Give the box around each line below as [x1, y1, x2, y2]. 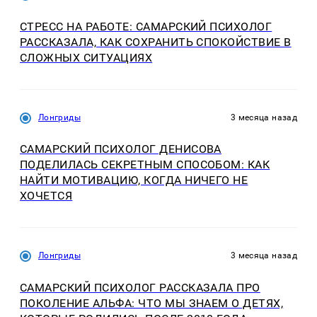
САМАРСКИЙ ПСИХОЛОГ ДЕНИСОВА [20, 142, 221, 156]
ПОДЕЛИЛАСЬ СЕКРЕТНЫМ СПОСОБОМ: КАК [20, 158, 270, 172]
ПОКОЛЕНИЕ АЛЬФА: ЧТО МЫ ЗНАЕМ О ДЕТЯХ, [20, 296, 284, 310]
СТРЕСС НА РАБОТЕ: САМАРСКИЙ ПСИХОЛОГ [20, 19, 272, 33]
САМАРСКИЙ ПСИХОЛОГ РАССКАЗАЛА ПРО [20, 280, 260, 294]
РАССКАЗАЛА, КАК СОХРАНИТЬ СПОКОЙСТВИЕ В [20, 35, 292, 49]
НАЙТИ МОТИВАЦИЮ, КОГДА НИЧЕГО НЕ [20, 173, 248, 188]
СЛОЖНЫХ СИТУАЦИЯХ [20, 50, 153, 64]
